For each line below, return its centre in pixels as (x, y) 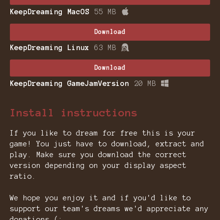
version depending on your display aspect (98, 166)
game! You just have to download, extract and (107, 144)
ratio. (23, 177)
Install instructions (74, 112)
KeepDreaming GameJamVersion (69, 83)
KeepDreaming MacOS (50, 12)
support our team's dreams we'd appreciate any (109, 209)
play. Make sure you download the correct (98, 155)
